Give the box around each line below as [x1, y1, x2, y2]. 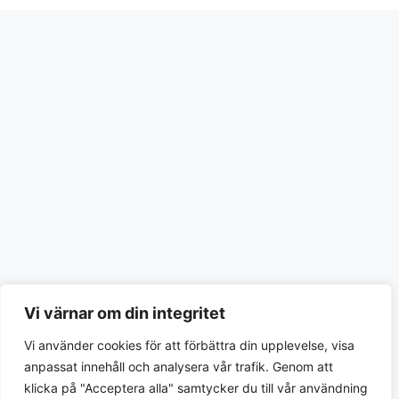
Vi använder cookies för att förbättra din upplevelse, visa [24, 338, 354, 353]
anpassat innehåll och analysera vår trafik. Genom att [24, 359, 333, 374]
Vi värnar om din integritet [24, 304, 225, 322]
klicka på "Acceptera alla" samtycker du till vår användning [24, 380, 368, 395]
